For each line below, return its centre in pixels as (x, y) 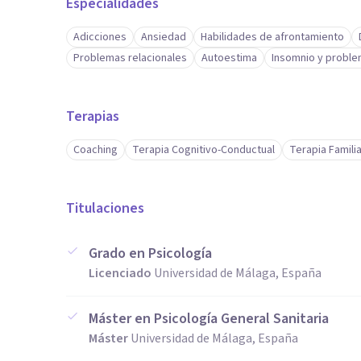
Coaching (95, 150)
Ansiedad (164, 37)
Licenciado (120, 273)
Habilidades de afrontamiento (272, 37)
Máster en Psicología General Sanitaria (209, 319)
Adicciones (100, 37)
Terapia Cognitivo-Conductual (203, 150)
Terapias (93, 116)
